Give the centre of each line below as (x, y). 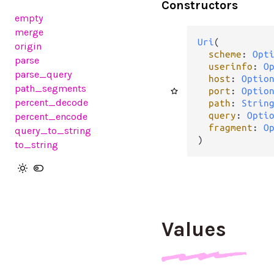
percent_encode (51, 117)
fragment (230, 127)
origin (28, 46)
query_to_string (53, 131)
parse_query (43, 74)
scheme (225, 54)
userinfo (230, 66)
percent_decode (51, 102)
